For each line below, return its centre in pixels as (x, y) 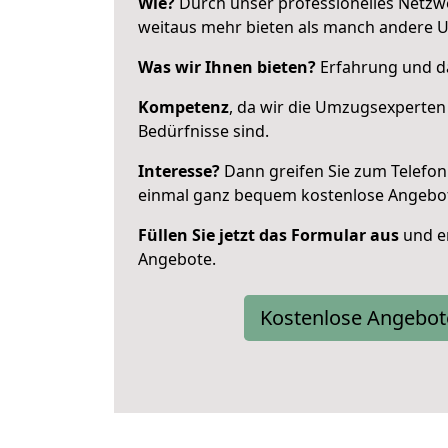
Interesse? (179, 171)
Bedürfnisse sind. (203, 131)
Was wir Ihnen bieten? (227, 67)
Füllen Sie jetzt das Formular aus (268, 235)
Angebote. (177, 259)
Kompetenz (183, 107)
